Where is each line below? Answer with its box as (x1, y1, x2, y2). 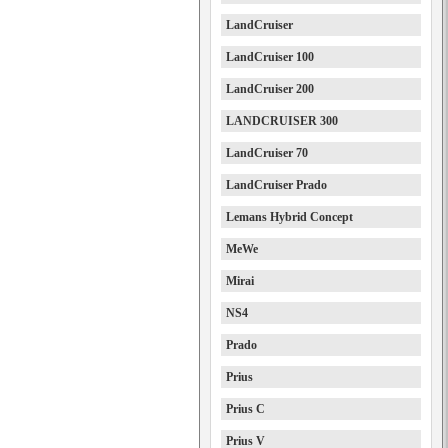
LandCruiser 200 (226, 82, 314, 96)
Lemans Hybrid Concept (226, 210, 353, 224)
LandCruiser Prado (226, 178, 327, 192)
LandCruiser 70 (226, 146, 308, 160)
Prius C (226, 402, 265, 416)
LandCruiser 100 (226, 50, 314, 64)
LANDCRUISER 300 (226, 114, 338, 128)
